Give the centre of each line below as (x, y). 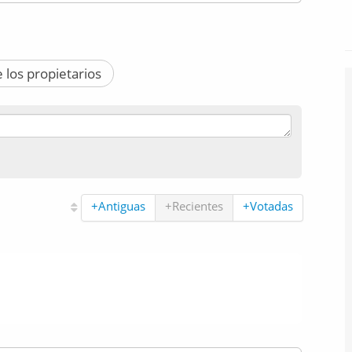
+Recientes (194, 206)
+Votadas (268, 206)
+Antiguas (118, 206)
